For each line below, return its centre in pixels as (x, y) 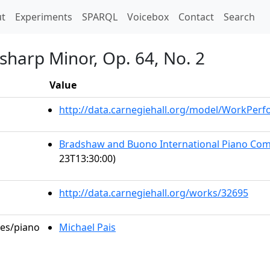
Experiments (44, 17)
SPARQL (100, 17)
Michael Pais (87, 227)
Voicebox (148, 17)
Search (239, 17)
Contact (196, 17)
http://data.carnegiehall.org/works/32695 (154, 193)
